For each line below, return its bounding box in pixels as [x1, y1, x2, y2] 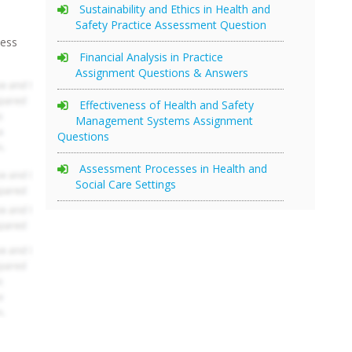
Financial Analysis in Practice [79, 49, 223, 64]
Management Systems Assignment [75, 112, 253, 128]
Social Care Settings [75, 176, 176, 192]
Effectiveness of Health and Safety [79, 97, 254, 112]
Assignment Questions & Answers [75, 64, 248, 80]
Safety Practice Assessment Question [75, 16, 266, 32]
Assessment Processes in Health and [79, 160, 267, 176]
